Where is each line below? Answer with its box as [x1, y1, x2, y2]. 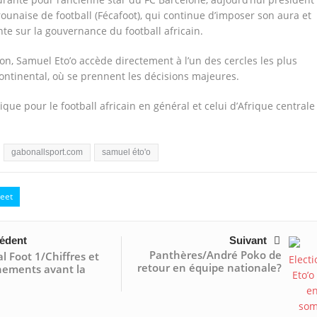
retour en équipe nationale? [137, 260, 282, 275]
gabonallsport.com [11, 147, 83, 158]
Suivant [229, 234, 267, 247]
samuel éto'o [101, 147, 151, 158]
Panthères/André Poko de [149, 248, 282, 263]
